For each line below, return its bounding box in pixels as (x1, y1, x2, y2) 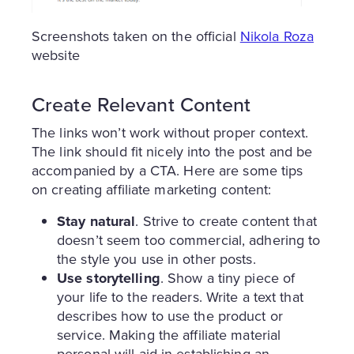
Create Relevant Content (32, 90, 251, 120)
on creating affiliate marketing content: (32, 179, 272, 201)
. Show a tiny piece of (160, 268, 296, 289)
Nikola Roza (239, 26, 314, 47)
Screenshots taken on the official (32, 26, 240, 47)
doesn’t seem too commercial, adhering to (57, 230, 321, 251)
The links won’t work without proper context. (32, 122, 308, 144)
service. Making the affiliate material (57, 325, 281, 346)
